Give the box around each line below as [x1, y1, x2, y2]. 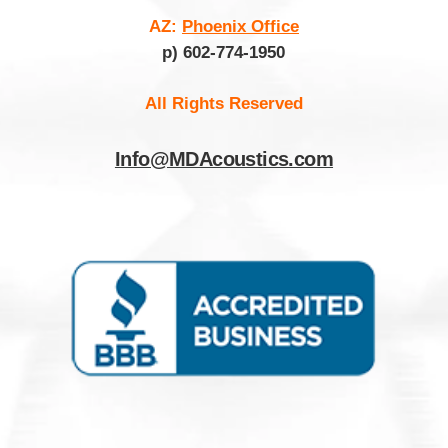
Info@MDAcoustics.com [114, 148, 334, 171]
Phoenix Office [181, 17, 299, 37]
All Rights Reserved [144, 94, 303, 114]
